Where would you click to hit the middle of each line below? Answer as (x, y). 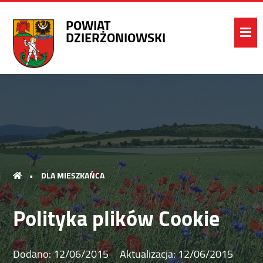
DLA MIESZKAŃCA (73, 175)
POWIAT (89, 25)
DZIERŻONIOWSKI (116, 38)
